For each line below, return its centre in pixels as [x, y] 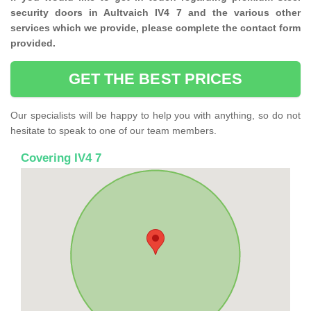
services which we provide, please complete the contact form [155, 28]
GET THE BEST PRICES [155, 79]
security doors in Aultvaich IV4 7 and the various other [155, 13]
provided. [33, 43]
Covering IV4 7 [61, 158]
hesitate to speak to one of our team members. [114, 131]
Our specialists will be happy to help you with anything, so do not [155, 116]
